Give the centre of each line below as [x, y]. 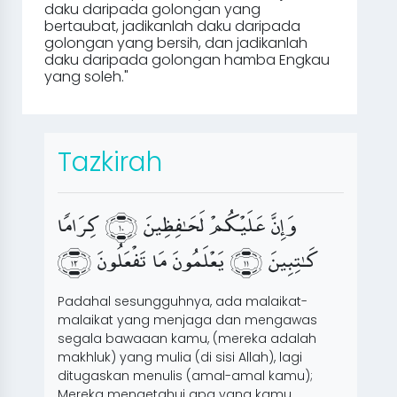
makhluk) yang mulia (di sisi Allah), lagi [180, 357]
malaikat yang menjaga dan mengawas [187, 320]
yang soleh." [86, 77]
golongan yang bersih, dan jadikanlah [176, 43]
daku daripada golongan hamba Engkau [187, 60]
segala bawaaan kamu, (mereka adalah [187, 339]
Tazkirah [110, 162]
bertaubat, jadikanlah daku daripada [172, 26]
